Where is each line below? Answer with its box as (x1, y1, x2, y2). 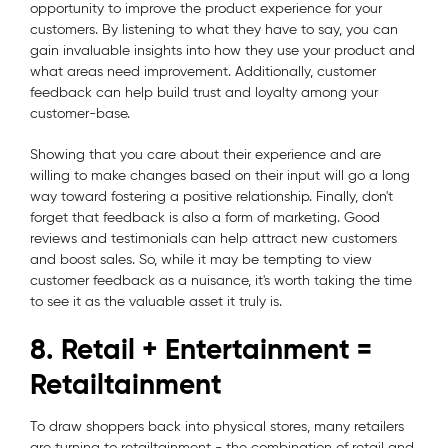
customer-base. (30, 104, 134, 122)
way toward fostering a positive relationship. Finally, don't (30, 187, 393, 205)
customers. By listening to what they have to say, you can (30, 20, 398, 38)
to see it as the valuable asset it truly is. (30, 292, 282, 310)
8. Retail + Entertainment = (30, 331, 372, 367)
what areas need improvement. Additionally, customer (30, 62, 376, 80)
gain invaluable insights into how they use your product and (30, 41, 415, 59)
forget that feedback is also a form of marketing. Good (30, 208, 380, 226)
